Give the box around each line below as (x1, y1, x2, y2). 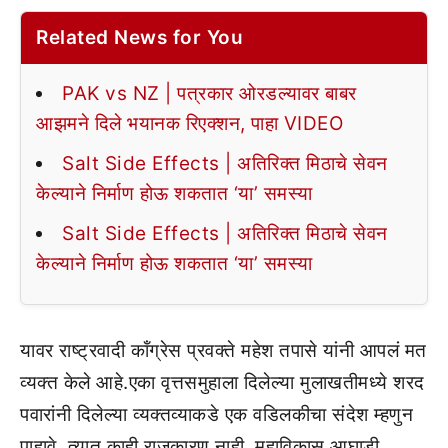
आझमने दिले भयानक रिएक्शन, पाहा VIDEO (36, 111, 343, 135)
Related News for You (36, 25, 243, 49)
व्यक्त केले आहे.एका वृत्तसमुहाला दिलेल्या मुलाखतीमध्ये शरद (20, 370, 425, 394)
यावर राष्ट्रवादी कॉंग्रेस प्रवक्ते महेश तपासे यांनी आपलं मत (20, 338, 427, 362)
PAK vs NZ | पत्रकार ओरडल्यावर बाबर (62, 81, 357, 105)
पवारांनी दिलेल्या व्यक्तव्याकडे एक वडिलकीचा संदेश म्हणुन (20, 402, 413, 426)
